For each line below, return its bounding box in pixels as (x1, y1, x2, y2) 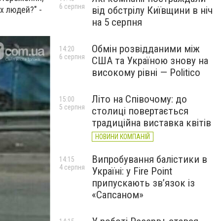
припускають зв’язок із (92, 177, 195, 189)
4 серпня (59, 163, 85, 171)
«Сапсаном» (92, 189, 144, 201)
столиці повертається (92, 105, 188, 117)
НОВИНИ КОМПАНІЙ (95, 133, 150, 141)
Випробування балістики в (92, 153, 207, 165)
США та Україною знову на (92, 55, 208, 67)
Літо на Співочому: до (92, 93, 187, 105)
